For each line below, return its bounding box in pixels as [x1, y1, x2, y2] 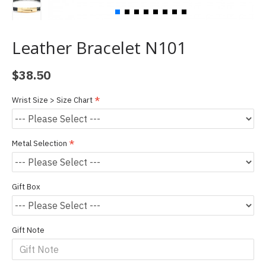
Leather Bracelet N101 [12, 36, 186, 59]
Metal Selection [12, 138, 67, 148]
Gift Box [12, 182, 40, 192]
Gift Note [12, 225, 45, 235]
